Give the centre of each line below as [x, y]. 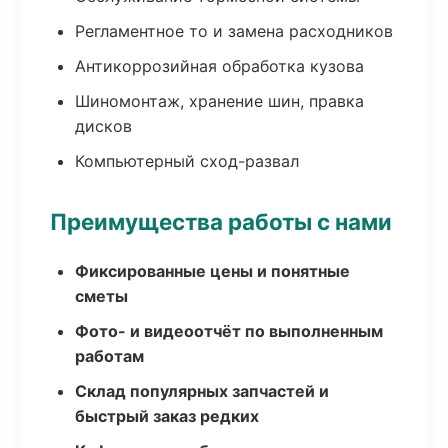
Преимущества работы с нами [221, 221]
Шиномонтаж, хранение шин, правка [219, 101]
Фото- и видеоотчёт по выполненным [229, 331]
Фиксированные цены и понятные [212, 271]
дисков [103, 126]
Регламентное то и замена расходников [234, 31]
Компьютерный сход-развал [187, 161]
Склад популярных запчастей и [202, 391]
